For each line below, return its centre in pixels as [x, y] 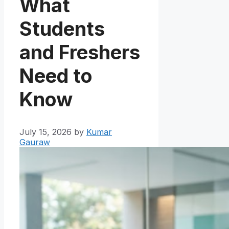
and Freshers [80, 52]
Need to [56, 75]
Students [62, 28]
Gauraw [35, 142]
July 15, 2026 [45, 132]
